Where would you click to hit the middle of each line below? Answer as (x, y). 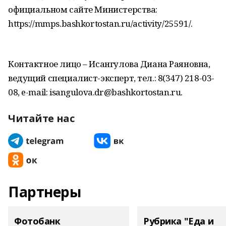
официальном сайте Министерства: (83, 9)
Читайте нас (41, 118)
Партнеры (45, 192)
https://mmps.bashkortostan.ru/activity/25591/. (100, 23)
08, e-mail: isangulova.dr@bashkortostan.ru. (95, 92)
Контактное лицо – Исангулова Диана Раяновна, (109, 64)
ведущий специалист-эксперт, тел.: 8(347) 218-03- (111, 78)
